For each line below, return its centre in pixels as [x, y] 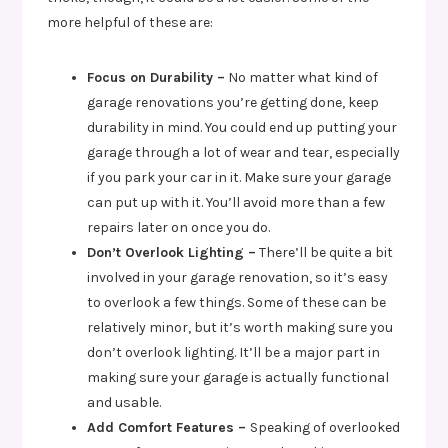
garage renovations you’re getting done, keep [233, 102]
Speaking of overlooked [325, 427]
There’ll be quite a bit [325, 252]
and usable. [124, 402]
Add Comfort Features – [169, 427]
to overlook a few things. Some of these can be [237, 302]
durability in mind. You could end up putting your [242, 127]
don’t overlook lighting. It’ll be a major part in [234, 352]
